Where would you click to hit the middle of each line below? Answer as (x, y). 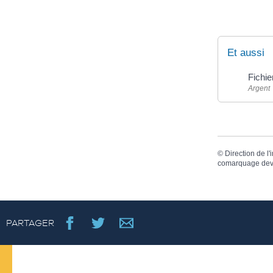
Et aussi (246, 53)
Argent (259, 88)
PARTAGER (30, 222)
